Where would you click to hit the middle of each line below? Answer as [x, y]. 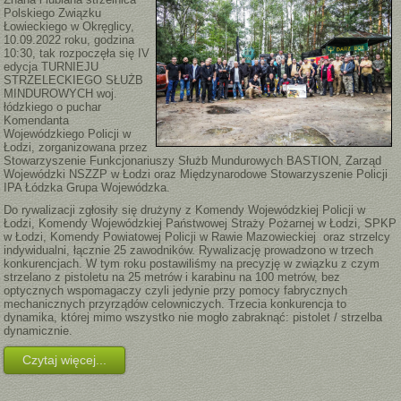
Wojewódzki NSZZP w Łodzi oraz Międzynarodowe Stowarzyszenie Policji [196, 175]
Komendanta [37, 121]
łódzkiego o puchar [53, 107]
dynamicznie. [38, 331]
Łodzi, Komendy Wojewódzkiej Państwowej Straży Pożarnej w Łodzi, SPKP [200, 224]
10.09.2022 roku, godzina [69, 40]
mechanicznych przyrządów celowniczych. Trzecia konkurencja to [175, 304]
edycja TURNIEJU [51, 67]
